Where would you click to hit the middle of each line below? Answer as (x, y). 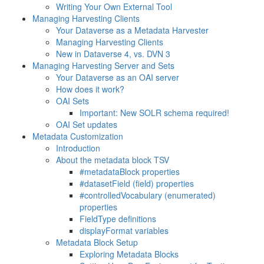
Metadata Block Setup (97, 242)
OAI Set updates (87, 124)
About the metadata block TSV (113, 160)
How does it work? (90, 89)
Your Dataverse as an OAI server (118, 77)
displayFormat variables (124, 230)
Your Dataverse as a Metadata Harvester (132, 30)
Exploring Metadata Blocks (129, 254)
